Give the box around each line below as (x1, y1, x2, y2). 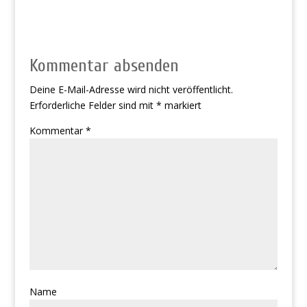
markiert (161, 99, 201, 112)
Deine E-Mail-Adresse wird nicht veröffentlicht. (29, 83, 233, 96)
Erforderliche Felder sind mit (29, 99, 156, 112)
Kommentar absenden (29, 56, 179, 76)
